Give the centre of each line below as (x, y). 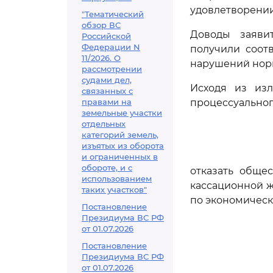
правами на (107, 102)
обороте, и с (107, 168)
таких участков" (114, 190)
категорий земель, (120, 135)
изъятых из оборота (123, 146)
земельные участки (122, 113)
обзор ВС (101, 25)
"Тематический (113, 14)
